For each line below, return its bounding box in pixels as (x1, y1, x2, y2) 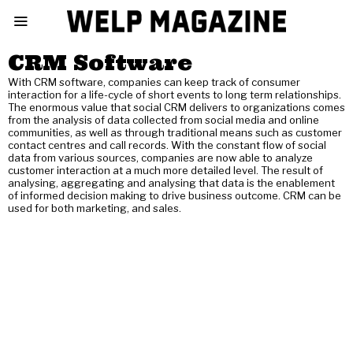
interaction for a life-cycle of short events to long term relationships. (8, 88, 341, 101)
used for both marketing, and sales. (8, 202, 181, 214)
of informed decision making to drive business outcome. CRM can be (8, 189, 341, 202)
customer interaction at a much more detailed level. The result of (8, 164, 323, 176)
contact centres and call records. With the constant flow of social (8, 139, 326, 151)
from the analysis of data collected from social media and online (8, 113, 319, 126)
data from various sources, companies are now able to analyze (8, 151, 313, 164)
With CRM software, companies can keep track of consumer (8, 76, 300, 88)
